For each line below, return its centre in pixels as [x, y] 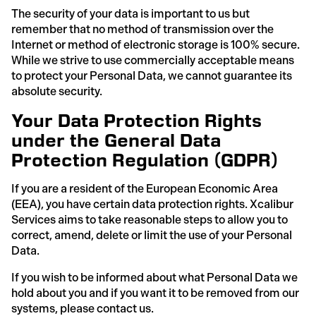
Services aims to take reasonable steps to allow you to [150, 219]
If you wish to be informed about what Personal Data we [154, 277]
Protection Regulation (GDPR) [145, 159]
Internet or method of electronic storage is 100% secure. [156, 44]
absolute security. [57, 91]
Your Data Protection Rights [136, 120]
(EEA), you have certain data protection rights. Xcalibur [152, 204]
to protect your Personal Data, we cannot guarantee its [152, 75]
